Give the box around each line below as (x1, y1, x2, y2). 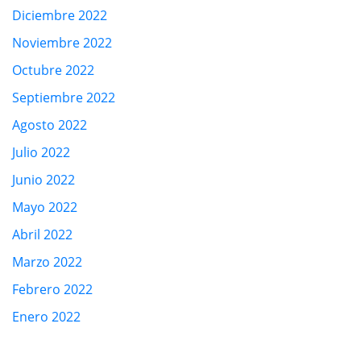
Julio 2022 (12, 143, 70, 161)
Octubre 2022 (12, 60, 94, 79)
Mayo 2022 (12, 197, 77, 216)
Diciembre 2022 (12, 6, 107, 24)
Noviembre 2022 (12, 33, 112, 52)
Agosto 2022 (12, 115, 87, 134)
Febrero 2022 (12, 280, 93, 298)
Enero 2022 (12, 307, 81, 326)
